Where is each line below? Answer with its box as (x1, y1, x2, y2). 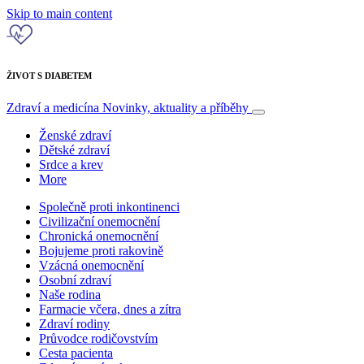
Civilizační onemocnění (39, 214, 160, 228)
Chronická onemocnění (39, 228, 158, 243)
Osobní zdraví (39, 272, 111, 287)
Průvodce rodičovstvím (39, 331, 158, 345)
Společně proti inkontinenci (39, 199, 180, 214)
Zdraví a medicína (6, 100, 102, 115)
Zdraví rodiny (39, 316, 110, 331)
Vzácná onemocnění (39, 258, 144, 272)
